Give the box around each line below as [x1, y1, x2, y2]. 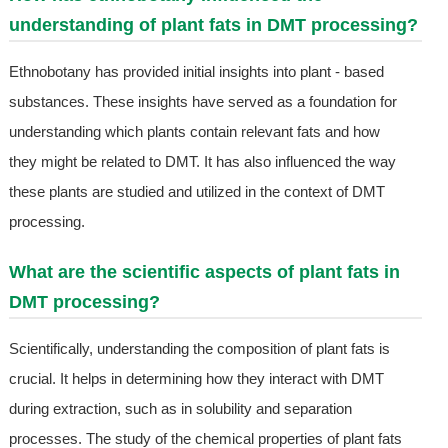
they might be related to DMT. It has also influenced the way [8, 153, 396, 171]
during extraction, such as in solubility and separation [8, 400, 352, 418]
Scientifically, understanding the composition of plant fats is [8, 340, 390, 358]
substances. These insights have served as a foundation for [8, 93, 397, 111]
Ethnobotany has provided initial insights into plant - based [8, 63, 384, 81]
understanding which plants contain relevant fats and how [8, 123, 380, 141]
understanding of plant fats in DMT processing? [8, 15, 418, 36]
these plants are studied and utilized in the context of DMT [8, 183, 385, 201]
